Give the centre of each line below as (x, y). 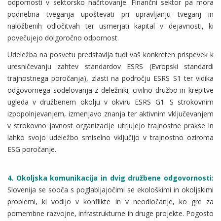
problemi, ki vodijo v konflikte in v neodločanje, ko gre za (110, 202)
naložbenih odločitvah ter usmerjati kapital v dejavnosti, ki (110, 26)
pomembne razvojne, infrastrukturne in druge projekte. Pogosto (110, 214)
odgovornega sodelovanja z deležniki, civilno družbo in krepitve (110, 90)
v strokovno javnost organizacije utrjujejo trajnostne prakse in (110, 126)
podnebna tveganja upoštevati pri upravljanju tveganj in (110, 14)
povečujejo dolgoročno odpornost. (63, 38)
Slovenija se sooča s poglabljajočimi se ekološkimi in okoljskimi (110, 190)
